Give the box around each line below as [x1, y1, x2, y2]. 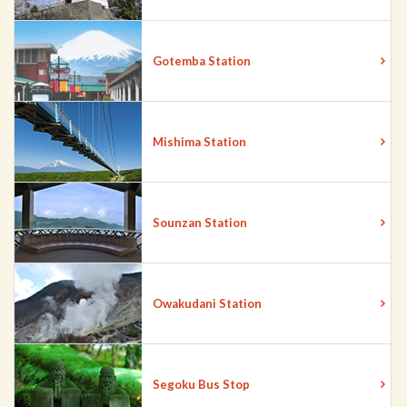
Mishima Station [153, 134, 246, 150]
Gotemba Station [153, 54, 251, 69]
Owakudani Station [153, 296, 262, 312]
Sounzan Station [153, 215, 247, 231]
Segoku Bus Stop [153, 377, 250, 392]
